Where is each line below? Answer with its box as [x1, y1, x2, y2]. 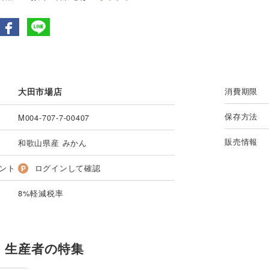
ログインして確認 [34, 162, 101, 174]
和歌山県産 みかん [17, 137, 87, 149]
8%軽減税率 [17, 187, 64, 199]
